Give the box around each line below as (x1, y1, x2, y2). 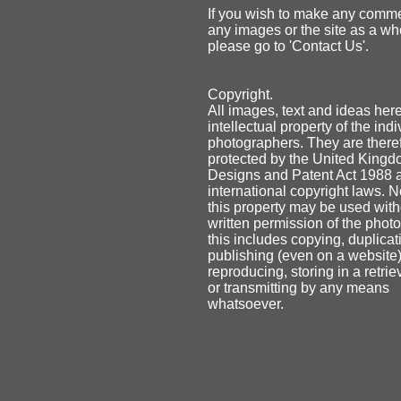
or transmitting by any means (208, 280, 389, 295)
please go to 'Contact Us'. (208, 38, 369, 54)
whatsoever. (208, 296, 284, 311)
